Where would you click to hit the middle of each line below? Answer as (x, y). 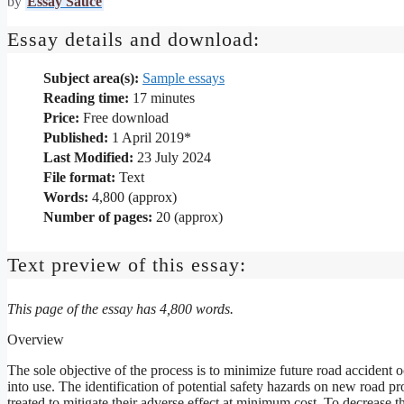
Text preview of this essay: (127, 264)
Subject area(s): (91, 78)
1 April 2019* (150, 137)
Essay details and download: (133, 40)
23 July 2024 (172, 157)
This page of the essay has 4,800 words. (120, 308)
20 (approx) (188, 216)
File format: (79, 177)
